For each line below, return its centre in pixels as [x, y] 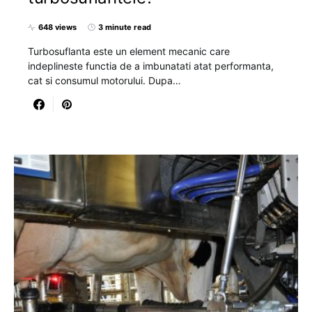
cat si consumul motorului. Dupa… [104, 80]
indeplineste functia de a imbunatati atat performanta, [151, 66]
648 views [57, 27]
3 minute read [125, 27]
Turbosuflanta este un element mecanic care [129, 51]
